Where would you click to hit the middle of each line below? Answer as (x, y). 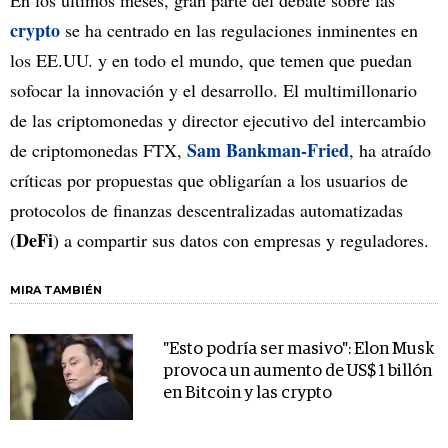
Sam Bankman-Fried (268, 150)
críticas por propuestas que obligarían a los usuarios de (209, 180)
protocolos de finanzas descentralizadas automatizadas (206, 210)
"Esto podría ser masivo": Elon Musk (298, 350)
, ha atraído (390, 150)
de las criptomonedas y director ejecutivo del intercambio (218, 120)
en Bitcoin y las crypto (247, 394)
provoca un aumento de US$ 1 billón (297, 372)
